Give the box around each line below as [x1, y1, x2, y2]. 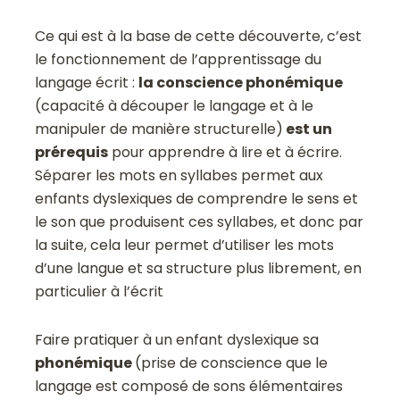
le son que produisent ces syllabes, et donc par [35, 211, 364, 232]
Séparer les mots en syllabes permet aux [35, 164, 324, 186]
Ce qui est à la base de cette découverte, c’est [35, 25, 362, 46]
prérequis [35, 141, 109, 162]
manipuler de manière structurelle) [35, 118, 284, 139]
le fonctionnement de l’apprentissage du [35, 48, 322, 70]
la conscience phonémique [138, 71, 344, 93]
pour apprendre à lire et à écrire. [108, 141, 343, 162]
